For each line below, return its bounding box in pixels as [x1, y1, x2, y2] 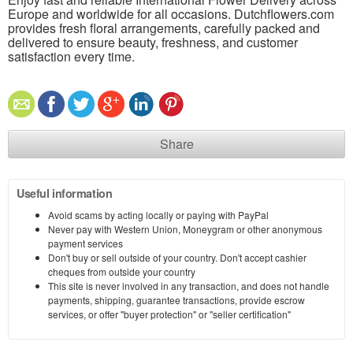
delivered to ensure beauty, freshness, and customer [8, 32, 298, 51]
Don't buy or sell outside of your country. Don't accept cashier [48, 250, 307, 264]
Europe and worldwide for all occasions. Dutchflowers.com [8, 4, 334, 23]
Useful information [17, 184, 113, 201]
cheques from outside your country [48, 264, 195, 278]
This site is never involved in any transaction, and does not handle [48, 278, 329, 292]
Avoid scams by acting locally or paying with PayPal [48, 207, 269, 221]
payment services [48, 236, 123, 250]
